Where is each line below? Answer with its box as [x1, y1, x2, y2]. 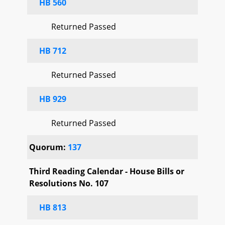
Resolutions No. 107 [29, 177, 108, 189]
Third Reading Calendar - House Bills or [29, 165, 184, 177]
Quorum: [29, 141, 68, 153]
